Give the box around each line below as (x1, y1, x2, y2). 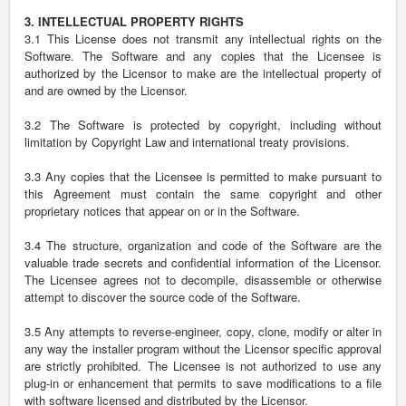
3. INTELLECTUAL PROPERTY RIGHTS (24, 13, 244, 31)
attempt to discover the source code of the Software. (24, 288, 301, 306)
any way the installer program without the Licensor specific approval (24, 340, 382, 358)
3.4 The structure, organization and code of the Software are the (24, 237, 382, 255)
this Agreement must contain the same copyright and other (24, 185, 382, 203)
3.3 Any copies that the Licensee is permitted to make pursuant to (24, 168, 382, 186)
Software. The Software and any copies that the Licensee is (24, 47, 382, 65)
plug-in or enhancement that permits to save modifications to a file (24, 374, 382, 392)
